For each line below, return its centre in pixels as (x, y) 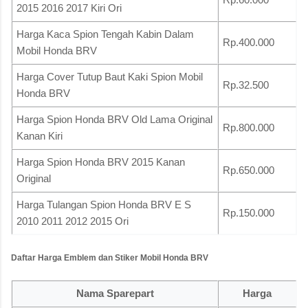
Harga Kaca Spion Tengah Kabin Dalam (105, 34)
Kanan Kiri (40, 135)
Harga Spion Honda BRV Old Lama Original (114, 119)
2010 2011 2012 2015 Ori (73, 221)
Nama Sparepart (115, 294)
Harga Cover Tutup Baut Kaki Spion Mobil (110, 76)
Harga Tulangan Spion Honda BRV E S (104, 204)
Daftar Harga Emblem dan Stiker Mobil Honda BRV (110, 257)
